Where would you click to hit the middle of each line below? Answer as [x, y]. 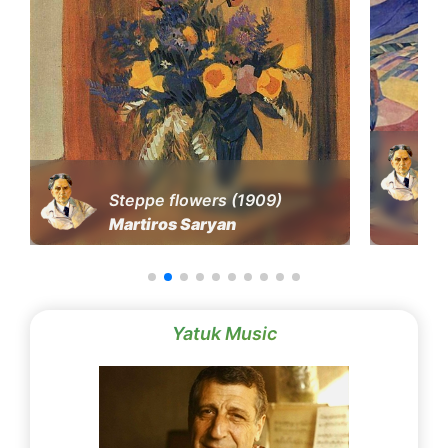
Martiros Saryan [172, 223]
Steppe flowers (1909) [195, 199]
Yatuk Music [224, 333]
